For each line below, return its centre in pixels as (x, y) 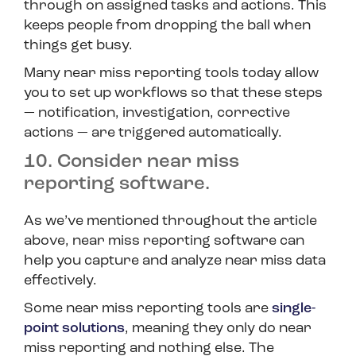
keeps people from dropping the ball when (167, 26)
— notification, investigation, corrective (157, 114)
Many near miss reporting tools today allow (171, 74)
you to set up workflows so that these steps (173, 94)
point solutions (74, 329)
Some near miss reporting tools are (148, 309)
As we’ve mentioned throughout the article (170, 222)
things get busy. (80, 46)
